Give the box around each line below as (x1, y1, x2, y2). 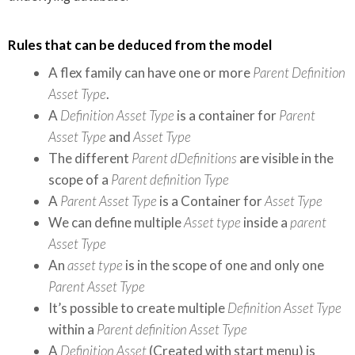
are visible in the (237, 150, 334, 166)
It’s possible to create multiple (48, 300, 227, 316)
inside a (241, 214, 290, 231)
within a (48, 321, 97, 338)
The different (48, 150, 132, 166)
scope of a (48, 171, 111, 188)
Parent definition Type (111, 171, 229, 188)
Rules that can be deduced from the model (8, 36, 272, 53)
